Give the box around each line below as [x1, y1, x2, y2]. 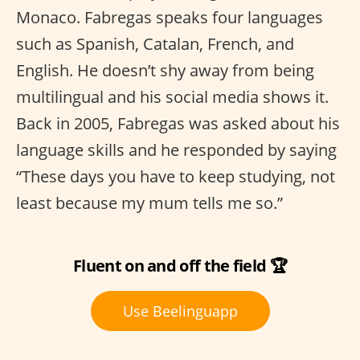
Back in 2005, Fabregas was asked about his [16, 112, 340, 134]
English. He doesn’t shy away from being [16, 59, 314, 81]
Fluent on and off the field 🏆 [73, 254, 287, 276]
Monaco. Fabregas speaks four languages [16, 6, 323, 28]
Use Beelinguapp [122, 301, 238, 321]
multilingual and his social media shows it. [16, 85, 329, 108]
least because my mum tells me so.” [16, 191, 283, 214]
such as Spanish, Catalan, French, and [16, 32, 294, 55]
